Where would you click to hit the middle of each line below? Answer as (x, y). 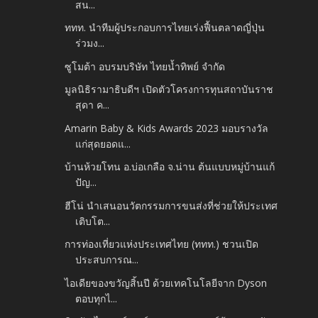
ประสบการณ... (107, 260)
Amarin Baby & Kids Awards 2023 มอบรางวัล (167, 128)
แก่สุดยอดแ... (103, 143)
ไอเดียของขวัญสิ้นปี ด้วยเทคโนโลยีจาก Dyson (166, 283)
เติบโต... (93, 221)
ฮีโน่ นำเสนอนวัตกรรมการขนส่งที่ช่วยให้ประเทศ (171, 205)
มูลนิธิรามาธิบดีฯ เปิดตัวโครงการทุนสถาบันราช (169, 89)
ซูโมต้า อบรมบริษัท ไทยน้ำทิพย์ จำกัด (145, 66)
